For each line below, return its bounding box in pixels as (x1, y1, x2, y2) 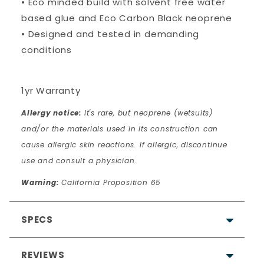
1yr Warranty (21, 84, 81, 97)
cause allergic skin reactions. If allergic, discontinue (21, 140, 227, 150)
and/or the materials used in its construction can (21, 124, 219, 134)
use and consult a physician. (21, 156, 137, 166)
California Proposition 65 (58, 177, 161, 187)
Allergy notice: (21, 108, 81, 118)
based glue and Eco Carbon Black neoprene (21, 12, 232, 24)
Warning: (21, 177, 59, 187)
